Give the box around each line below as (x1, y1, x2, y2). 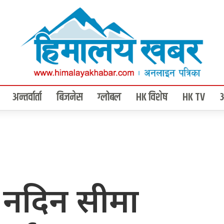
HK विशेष (136, 89, 167, 106)
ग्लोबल (97, 89, 121, 106)
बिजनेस (56, 89, 82, 106)
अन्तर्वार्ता (12, 89, 41, 106)
